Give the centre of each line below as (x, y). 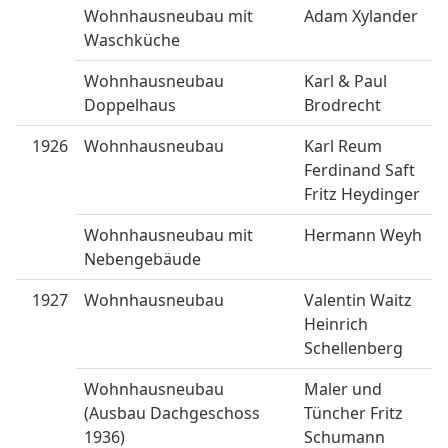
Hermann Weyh (363, 235)
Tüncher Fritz (353, 413)
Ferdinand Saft (359, 170)
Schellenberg (353, 348)
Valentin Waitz (358, 300)
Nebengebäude (142, 259)
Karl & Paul (345, 81)
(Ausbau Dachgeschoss (172, 413)
